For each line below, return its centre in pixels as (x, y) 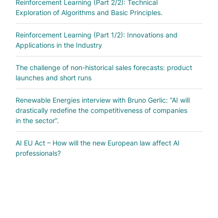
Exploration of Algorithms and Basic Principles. (89, 13)
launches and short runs (54, 78)
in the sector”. (37, 121)
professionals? (38, 153)
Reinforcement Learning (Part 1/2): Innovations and (97, 35)
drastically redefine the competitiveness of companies (101, 110)
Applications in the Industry (59, 45)
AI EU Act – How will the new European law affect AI (98, 143)
